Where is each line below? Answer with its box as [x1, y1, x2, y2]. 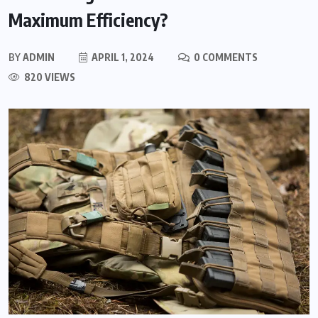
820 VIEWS [22, 71, 75, 83]
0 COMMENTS [192, 51, 258, 63]
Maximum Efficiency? [9, 9, 168, 31]
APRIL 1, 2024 [89, 51, 154, 63]
